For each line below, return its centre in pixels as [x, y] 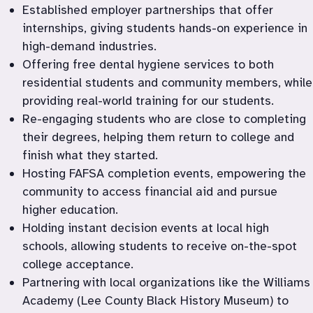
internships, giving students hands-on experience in [165, 28]
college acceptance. [78, 264]
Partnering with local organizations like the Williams [166, 282]
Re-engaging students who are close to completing [164, 118]
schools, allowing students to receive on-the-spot [160, 246]
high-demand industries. [89, 46]
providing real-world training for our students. [148, 100]
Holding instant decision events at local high [146, 227]
